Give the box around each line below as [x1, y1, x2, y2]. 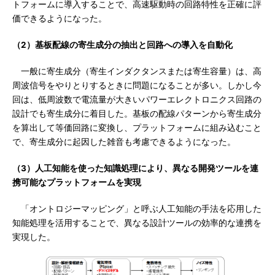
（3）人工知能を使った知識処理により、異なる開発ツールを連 [12, 163, 258, 173]
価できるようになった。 [12, 14, 107, 23]
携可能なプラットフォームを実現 [12, 177, 141, 187]
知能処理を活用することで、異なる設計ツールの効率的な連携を [12, 218, 261, 228]
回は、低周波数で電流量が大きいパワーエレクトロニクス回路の [12, 95, 261, 104]
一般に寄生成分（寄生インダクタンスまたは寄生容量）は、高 [12, 66, 261, 76]
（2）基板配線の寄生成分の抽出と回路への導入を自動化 [12, 40, 233, 50]
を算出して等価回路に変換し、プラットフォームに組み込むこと [12, 123, 261, 133]
